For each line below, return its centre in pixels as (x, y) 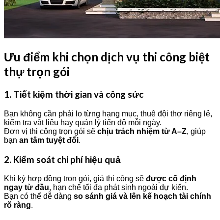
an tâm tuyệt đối (49, 140)
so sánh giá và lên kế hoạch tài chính (142, 196)
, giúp (196, 132)
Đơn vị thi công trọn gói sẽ (51, 132)
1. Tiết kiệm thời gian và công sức (74, 95)
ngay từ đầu (27, 188)
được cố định (171, 179)
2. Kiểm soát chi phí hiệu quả (62, 159)
